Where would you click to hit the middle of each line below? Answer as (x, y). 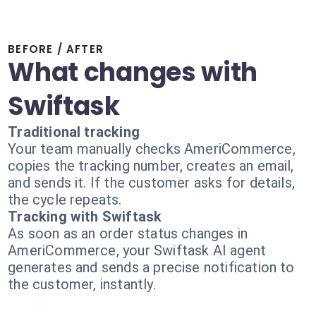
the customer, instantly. (82, 284)
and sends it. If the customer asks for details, (152, 183)
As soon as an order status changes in (128, 233)
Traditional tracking (74, 132)
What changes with (133, 72)
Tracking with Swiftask (85, 217)
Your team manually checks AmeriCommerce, (152, 149)
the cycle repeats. (65, 200)
